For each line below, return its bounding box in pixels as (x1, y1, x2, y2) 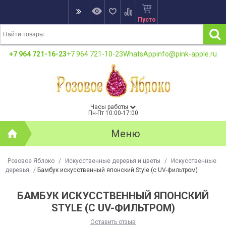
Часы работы (90, 103, 130, 110)
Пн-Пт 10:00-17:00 (88, 109, 138, 117)
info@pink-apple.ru (156, 50, 217, 58)
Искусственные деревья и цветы (65, 157, 160, 164)
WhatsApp (123, 50, 156, 58)
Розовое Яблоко (8, 157, 54, 164)
